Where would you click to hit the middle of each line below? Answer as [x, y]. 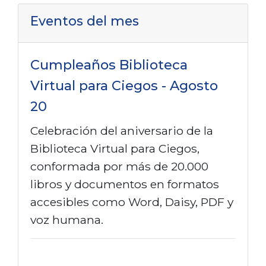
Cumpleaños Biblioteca [109, 64]
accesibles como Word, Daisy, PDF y [132, 202]
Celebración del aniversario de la [122, 130]
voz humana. [67, 219]
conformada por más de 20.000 [119, 166]
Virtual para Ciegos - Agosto [124, 85]
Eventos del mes [85, 20]
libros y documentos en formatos [125, 184]
